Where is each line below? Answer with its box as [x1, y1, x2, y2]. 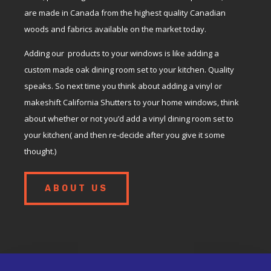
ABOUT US [45, 183, 108, 194]
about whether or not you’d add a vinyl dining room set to [24, 113, 233, 124]
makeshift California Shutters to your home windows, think [24, 96, 239, 108]
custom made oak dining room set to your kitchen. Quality [24, 64, 234, 75]
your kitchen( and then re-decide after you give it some [24, 129, 225, 140]
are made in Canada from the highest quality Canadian [24, 7, 226, 18]
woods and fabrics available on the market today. [24, 23, 206, 34]
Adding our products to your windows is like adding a [24, 47, 219, 59]
